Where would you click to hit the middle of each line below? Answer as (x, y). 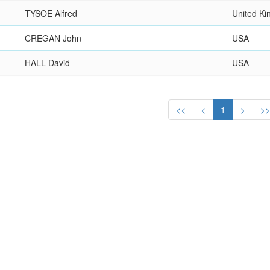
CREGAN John (53, 38)
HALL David (48, 63)
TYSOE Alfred (51, 13)
